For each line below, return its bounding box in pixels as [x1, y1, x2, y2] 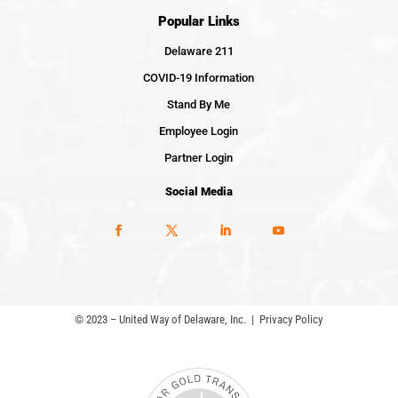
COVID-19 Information [143, 70, 255, 84]
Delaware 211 [163, 44, 234, 58]
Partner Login [164, 150, 234, 164]
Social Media [164, 184, 233, 198]
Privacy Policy [259, 312, 323, 326]
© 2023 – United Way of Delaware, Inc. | [75, 312, 260, 326]
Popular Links [157, 12, 240, 29]
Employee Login [159, 123, 239, 138]
